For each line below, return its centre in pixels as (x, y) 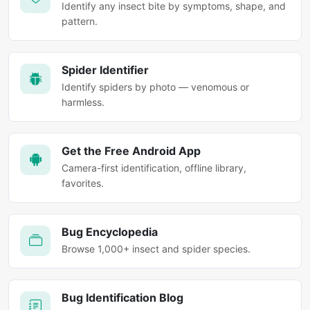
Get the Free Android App (131, 151)
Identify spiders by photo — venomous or (155, 86)
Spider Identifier (105, 70)
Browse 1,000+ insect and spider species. (156, 248)
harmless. (83, 102)
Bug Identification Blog (122, 297)
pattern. (80, 21)
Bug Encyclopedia (110, 231)
